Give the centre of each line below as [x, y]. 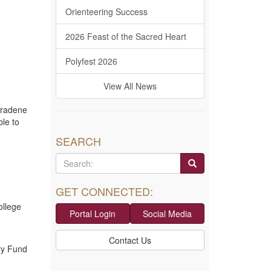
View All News [130, 86]
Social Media [167, 214]
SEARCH [78, 141]
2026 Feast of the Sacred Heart [126, 36]
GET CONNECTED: [104, 191]
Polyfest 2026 [91, 61]
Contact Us [130, 240]
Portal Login [93, 214]
